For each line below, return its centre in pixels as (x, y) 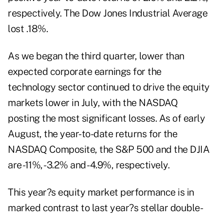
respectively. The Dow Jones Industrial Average (108, 13)
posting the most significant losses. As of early (106, 118)
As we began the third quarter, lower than (96, 56)
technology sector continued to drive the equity (109, 87)
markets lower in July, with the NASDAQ (93, 103)
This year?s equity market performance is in (101, 192)
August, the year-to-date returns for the (92, 134)
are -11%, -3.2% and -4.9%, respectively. (89, 165)
